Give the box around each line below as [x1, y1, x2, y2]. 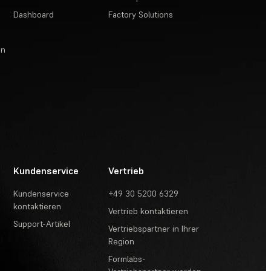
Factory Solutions [108, 8, 174, 20]
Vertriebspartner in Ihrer [108, 223, 200, 234]
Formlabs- [108, 253, 146, 264]
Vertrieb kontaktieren [108, 205, 189, 217]
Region [108, 235, 135, 247]
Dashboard [13, 8, 54, 20]
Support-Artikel [13, 218, 71, 229]
